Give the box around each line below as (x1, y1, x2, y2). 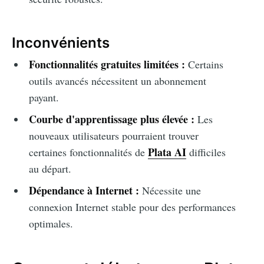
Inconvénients (12, 34, 110, 51)
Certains (184, 57, 223, 71)
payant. (28, 90, 59, 104)
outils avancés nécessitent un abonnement (28, 73, 206, 88)
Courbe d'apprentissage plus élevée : (28, 111, 194, 127)
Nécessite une (138, 183, 201, 197)
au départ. (28, 161, 71, 176)
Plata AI (147, 144, 186, 160)
